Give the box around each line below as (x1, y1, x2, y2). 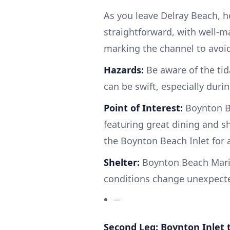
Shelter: (104, 156, 140, 168)
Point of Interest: (104, 102, 183, 114)
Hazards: (104, 64, 144, 76)
